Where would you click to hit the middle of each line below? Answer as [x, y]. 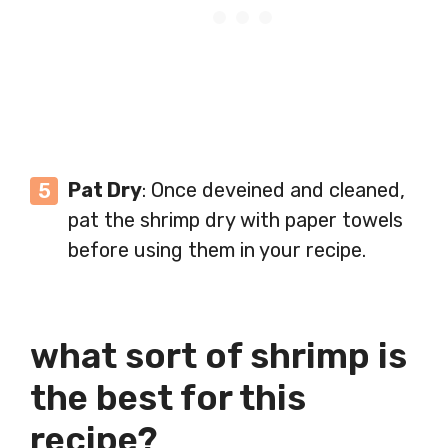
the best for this [168, 398]
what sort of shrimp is [218, 356]
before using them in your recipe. [217, 250]
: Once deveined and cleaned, [273, 190]
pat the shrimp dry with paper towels [235, 220]
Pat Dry [105, 190]
